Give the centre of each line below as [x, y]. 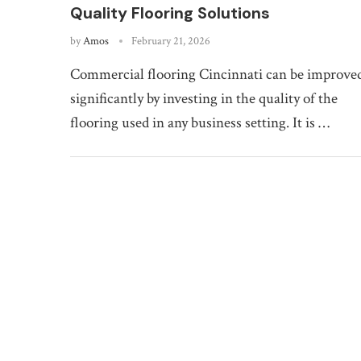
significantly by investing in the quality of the [204, 98]
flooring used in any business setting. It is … [200, 122]
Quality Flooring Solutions [170, 12]
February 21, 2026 [171, 41]
